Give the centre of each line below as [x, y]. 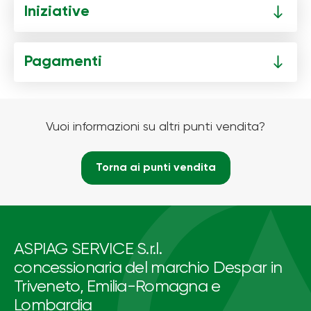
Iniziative [57, 11]
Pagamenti [63, 61]
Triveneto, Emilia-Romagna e [117, 286]
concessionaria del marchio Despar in [148, 268]
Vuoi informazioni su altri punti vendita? [155, 127]
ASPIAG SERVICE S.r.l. [88, 249]
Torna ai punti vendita [155, 168]
